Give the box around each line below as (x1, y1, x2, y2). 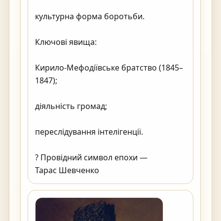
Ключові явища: (35, 37, 97, 47)
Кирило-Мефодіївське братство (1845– (35, 62, 183, 73)
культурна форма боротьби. (35, 11, 145, 22)
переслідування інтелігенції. (35, 126, 143, 137)
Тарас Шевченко (35, 165, 178, 176)
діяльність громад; (35, 101, 107, 111)
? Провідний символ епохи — (35, 152, 147, 163)
